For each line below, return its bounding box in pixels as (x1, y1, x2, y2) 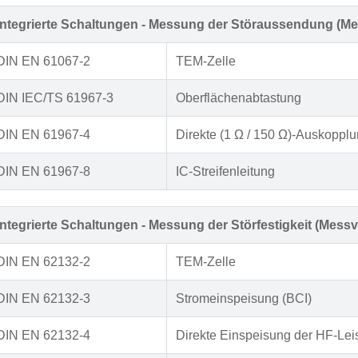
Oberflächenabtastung (176, 91, 302, 105)
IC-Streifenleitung (176, 165, 276, 179)
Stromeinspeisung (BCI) (176, 292, 312, 306)
